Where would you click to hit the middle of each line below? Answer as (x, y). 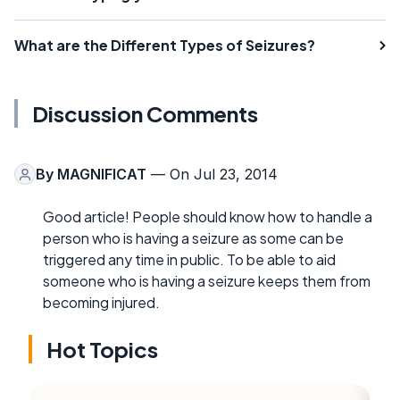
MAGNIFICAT (102, 175)
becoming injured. (101, 303)
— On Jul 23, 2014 (212, 175)
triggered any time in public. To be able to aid (189, 260)
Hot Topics (102, 350)
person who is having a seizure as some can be (193, 238)
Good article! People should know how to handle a (208, 217)
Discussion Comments (145, 114)
